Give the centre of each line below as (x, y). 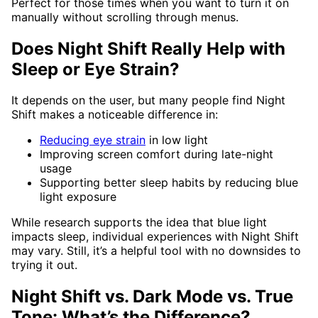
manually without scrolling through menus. (125, 17)
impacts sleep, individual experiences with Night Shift (155, 237)
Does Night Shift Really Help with (148, 48)
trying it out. (44, 265)
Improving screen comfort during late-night (157, 154)
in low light (177, 140)
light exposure (78, 197)
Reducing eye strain (93, 140)
